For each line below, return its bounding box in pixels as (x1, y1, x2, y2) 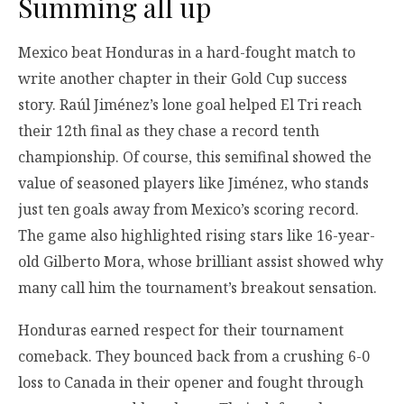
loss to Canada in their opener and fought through (18, 372, 363, 393)
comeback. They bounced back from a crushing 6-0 (18, 346, 370, 367)
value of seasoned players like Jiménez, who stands (18, 172, 369, 193)
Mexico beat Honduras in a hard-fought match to (18, 41, 355, 62)
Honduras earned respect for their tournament (18, 320, 344, 341)
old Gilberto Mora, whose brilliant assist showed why (18, 251, 383, 271)
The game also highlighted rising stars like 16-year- (18, 225, 375, 245)
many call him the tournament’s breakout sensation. (18, 277, 377, 298)
